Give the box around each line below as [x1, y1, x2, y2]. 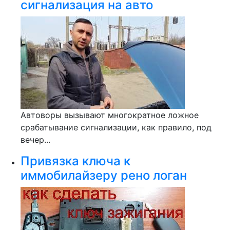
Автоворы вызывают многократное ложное [21, 110, 199, 120]
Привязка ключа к [21, 154, 130, 168]
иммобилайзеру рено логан [21, 168, 187, 183]
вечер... [21, 135, 50, 145]
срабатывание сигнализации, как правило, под [21, 122, 212, 132]
